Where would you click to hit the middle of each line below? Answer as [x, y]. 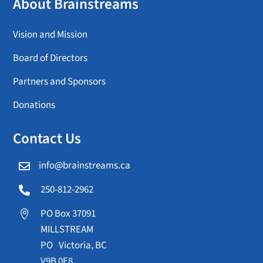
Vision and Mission [50, 35]
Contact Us [47, 139]
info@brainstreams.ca [85, 166]
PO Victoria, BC [74, 246]
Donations [34, 105]
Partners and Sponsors [60, 82]
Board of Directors [50, 58]
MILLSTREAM [67, 230]
